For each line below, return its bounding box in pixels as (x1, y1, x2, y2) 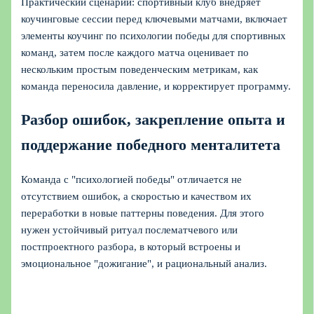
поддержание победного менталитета (21, 137, 281, 154)
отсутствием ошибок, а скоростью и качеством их (21, 190, 252, 202)
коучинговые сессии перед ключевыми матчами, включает (21, 13, 288, 25)
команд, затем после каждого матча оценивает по (21, 47, 250, 59)
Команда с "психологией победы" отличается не (21, 173, 243, 185)
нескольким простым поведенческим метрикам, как (21, 64, 259, 76)
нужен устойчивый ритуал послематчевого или (21, 224, 238, 235)
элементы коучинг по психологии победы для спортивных (21, 30, 287, 42)
